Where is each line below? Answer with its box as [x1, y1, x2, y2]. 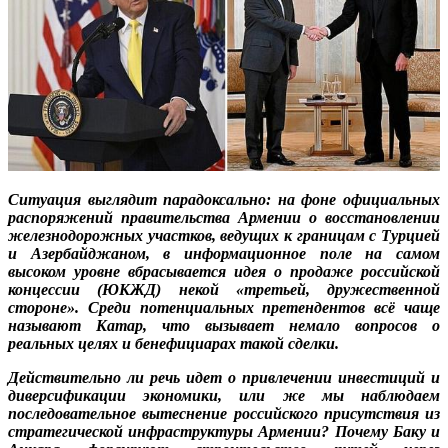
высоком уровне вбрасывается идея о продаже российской [8, 263, 440, 281]
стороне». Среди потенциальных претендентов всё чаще [8, 299, 440, 317]
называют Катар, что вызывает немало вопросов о [8, 317, 440, 335]
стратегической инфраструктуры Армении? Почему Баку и [8, 423, 440, 441]
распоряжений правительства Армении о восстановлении [8, 209, 440, 227]
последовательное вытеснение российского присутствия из [8, 405, 440, 423]
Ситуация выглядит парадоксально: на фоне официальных [8, 191, 440, 209]
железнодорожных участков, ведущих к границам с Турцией [8, 227, 440, 245]
